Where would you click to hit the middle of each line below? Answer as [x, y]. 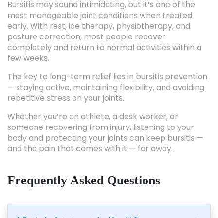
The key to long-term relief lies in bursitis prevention [107, 61]
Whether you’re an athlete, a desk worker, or [93, 101]
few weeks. [28, 43]
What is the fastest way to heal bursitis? [78, 204]
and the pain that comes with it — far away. [90, 133]
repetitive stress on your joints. [66, 82]
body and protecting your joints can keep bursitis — [105, 122]
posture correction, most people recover [86, 21]
